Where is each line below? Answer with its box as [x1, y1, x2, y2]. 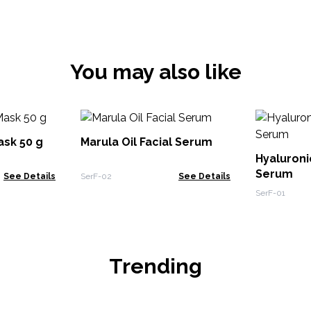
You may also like [69, 60, 242, 84]
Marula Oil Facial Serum [81, 135, 212, 149]
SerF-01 [255, 188, 285, 198]
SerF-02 [81, 171, 112, 181]
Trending [109, 254, 202, 278]
